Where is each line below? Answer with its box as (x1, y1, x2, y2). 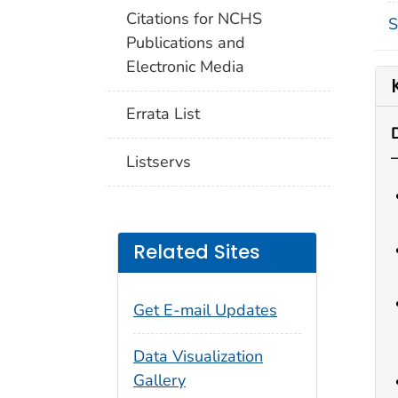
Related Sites (133, 239, 260, 266)
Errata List (126, 103, 201, 125)
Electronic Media (126, 55, 245, 77)
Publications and (126, 31, 246, 53)
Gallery (133, 370, 186, 392)
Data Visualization (133, 346, 263, 368)
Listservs (126, 150, 192, 172)
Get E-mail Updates (133, 298, 277, 321)
